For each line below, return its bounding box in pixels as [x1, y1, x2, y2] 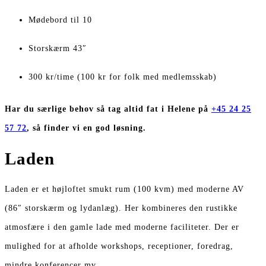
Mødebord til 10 [28, 14, 92, 24]
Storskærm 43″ [28, 43, 87, 53]
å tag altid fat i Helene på [100, 104, 211, 114]
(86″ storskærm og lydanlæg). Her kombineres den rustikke [5, 202, 237, 213]
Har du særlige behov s [5, 104, 100, 114]
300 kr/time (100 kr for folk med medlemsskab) [28, 71, 217, 81]
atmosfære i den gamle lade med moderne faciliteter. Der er [5, 221, 239, 232]
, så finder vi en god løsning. [27, 123, 146, 133]
